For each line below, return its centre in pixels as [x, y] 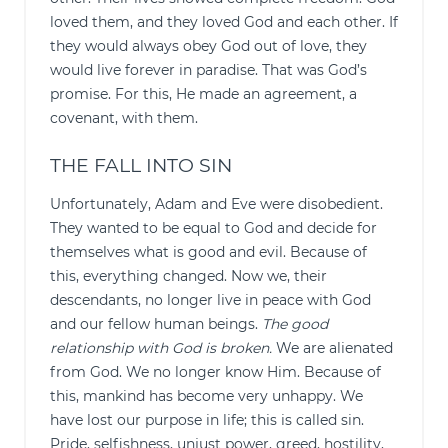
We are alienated [332, 348]
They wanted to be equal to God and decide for [213, 228]
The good [295, 324]
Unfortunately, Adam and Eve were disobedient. [216, 204]
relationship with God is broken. [161, 348]
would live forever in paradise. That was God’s [208, 70]
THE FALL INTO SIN [143, 165]
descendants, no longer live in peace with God [210, 300]
